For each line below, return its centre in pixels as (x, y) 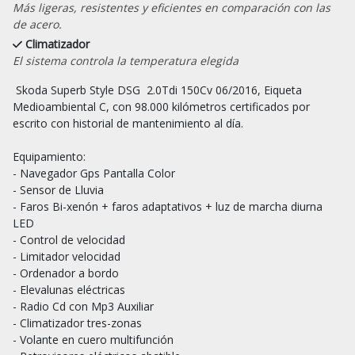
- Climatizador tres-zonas (77, 323)
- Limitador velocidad (67, 256)
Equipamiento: (49, 156)
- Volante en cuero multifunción (93, 339)
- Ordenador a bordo (66, 273)
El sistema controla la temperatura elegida (126, 60)
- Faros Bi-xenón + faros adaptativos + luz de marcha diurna (168, 206)
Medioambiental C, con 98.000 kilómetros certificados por (161, 106)
